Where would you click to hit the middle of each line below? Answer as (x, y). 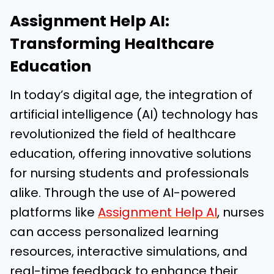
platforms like (54, 212)
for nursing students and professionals (129, 173)
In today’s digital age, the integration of (131, 95)
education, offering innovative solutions (131, 154)
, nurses (241, 212)
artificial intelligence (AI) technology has (134, 114)
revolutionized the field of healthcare (123, 134)
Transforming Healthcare (112, 43)
